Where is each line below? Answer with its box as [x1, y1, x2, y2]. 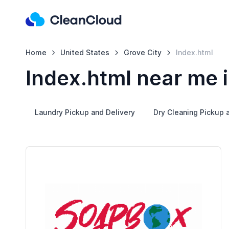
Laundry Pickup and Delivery [34, 108, 135, 117]
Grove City [124, 48, 162, 57]
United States [60, 48, 110, 57]
